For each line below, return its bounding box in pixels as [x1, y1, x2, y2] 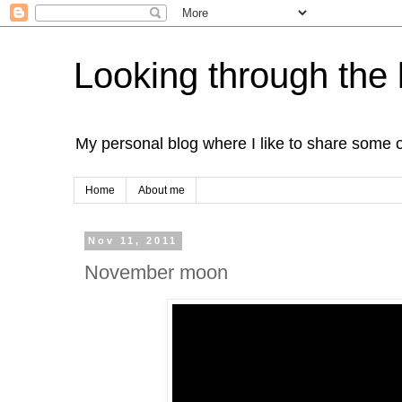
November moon [84, 260, 228, 284]
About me [138, 184, 185, 197]
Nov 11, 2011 [88, 235, 179, 247]
